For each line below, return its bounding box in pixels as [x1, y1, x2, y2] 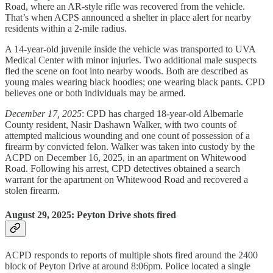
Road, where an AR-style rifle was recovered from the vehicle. [5, 1, 245, 12]
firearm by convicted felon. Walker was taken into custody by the [5, 141, 255, 152]
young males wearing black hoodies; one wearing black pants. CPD [5, 77, 265, 88]
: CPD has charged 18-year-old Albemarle [82, 108, 243, 119]
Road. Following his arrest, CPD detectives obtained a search [5, 163, 240, 174]
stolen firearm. [5, 185, 60, 196]
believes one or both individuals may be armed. [5, 88, 186, 99]
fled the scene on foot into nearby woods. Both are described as [5, 66, 248, 77]
